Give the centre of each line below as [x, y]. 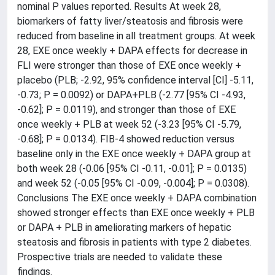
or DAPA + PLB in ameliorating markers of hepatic [124, 227]
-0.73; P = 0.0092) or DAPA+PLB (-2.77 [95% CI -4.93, [131, 95]
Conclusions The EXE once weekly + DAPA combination [137, 198]
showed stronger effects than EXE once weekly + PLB [136, 212]
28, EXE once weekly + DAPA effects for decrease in [132, 50]
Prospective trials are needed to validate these [120, 257]
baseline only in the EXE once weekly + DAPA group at [134, 153]
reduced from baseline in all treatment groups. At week [136, 36]
